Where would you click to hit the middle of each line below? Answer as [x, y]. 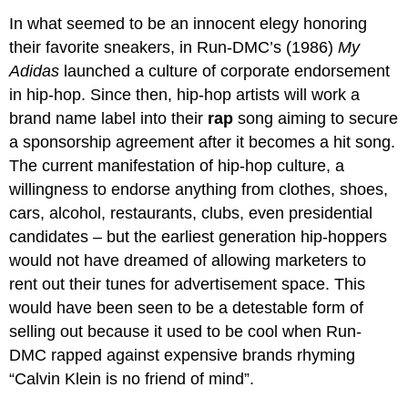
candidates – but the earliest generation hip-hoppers [199, 236]
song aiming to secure [316, 118]
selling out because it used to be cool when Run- [186, 331]
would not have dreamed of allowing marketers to [188, 260]
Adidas [35, 71]
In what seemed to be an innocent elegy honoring [189, 23]
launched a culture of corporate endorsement [225, 71]
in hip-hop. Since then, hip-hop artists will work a [185, 94]
